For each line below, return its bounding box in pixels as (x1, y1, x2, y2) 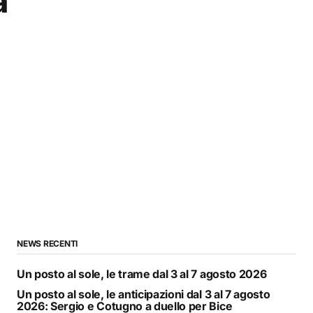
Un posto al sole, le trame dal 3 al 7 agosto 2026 (17, 266, 267, 281)
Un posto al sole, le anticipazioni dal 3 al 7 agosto (17, 286, 270, 301)
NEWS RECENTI (17, 238, 78, 249)
